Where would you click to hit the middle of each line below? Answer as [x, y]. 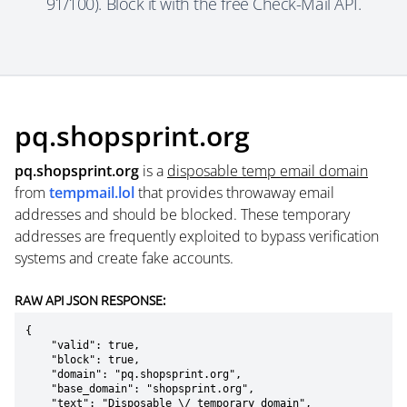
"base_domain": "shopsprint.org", [38, 389]
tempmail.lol [92, 193]
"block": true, [38, 360]
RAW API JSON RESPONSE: [90, 300]
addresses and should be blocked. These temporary [182, 214]
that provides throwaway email [234, 193]
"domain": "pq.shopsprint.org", [38, 374]
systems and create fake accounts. [124, 258]
